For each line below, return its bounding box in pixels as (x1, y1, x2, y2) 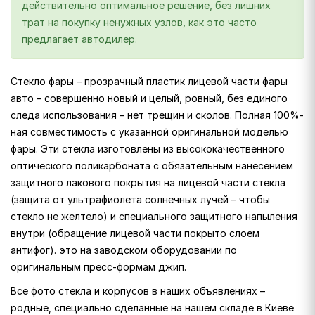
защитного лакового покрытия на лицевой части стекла (11, 176, 285, 189)
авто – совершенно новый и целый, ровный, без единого (11, 92, 288, 105)
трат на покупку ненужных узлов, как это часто (22, 16, 257, 29)
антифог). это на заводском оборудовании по (11, 244, 237, 257)
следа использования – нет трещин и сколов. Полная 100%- (11, 109, 304, 122)
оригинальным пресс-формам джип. (11, 261, 186, 274)
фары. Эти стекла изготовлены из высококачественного (11, 143, 285, 155)
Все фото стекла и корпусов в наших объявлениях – (11, 285, 265, 297)
